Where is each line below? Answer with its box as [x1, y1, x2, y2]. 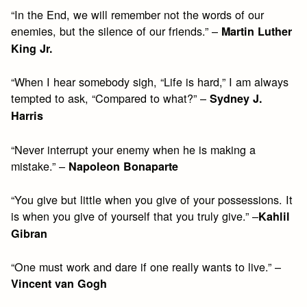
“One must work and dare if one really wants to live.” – [11, 258, 282, 275]
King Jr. [11, 40, 53, 57]
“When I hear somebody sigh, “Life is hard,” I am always [11, 73, 289, 90]
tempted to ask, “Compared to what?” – [11, 90, 210, 107]
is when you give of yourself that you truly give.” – [11, 207, 259, 224]
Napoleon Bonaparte [69, 158, 179, 174]
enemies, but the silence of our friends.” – [11, 23, 222, 40]
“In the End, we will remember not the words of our [11, 6, 265, 23]
